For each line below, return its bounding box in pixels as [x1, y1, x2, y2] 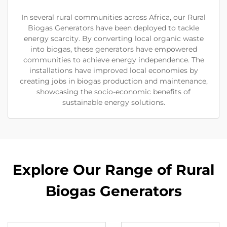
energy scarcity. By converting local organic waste [23, 34, 204, 44]
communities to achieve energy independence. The [23, 55, 204, 65]
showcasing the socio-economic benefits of [36, 87, 191, 97]
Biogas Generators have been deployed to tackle [28, 23, 199, 33]
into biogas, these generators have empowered [30, 45, 197, 54]
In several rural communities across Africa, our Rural [21, 13, 206, 22]
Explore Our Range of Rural [13, 161, 214, 179]
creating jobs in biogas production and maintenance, [19, 77, 208, 86]
